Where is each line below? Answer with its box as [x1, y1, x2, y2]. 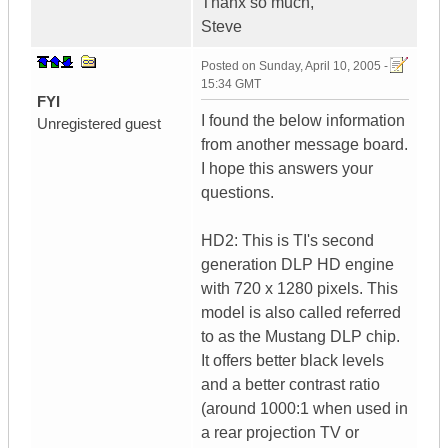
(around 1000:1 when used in [201, 400, 408, 418]
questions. [201, 184, 274, 202]
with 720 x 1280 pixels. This [201, 280, 398, 298]
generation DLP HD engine [201, 256, 394, 274]
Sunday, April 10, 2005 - [259, 59, 388, 74]
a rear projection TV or [201, 424, 359, 442]
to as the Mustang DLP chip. [201, 328, 400, 346]
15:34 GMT [201, 77, 261, 92]
